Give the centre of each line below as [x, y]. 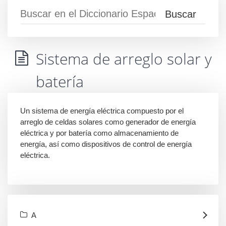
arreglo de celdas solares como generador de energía [108, 122]
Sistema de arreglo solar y [124, 59]
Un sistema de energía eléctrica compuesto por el [102, 111]
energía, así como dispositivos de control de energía [106, 144]
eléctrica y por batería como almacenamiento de [99, 133]
